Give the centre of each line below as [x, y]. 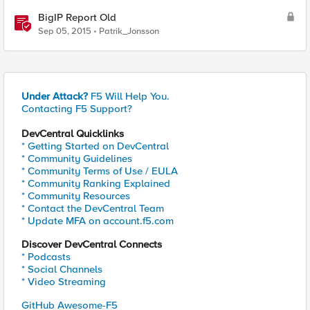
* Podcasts [46, 257]
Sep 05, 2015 [65, 31]
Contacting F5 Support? [77, 109]
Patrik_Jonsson [129, 31]
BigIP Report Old [77, 17]
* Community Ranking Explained [96, 183]
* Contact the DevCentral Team [93, 208]
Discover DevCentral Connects [92, 244]
